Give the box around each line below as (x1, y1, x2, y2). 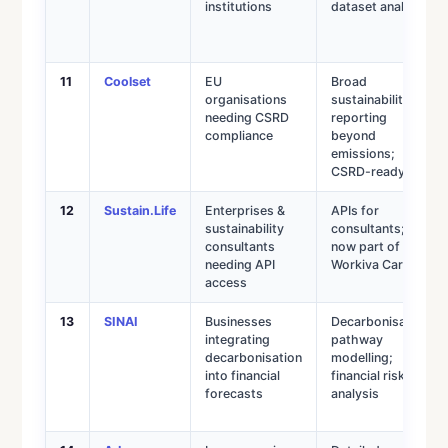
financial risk (330, 367, 405, 383)
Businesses (204, 313, 272, 329)
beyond (330, 127, 376, 143)
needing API (204, 256, 275, 272)
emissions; (330, 145, 395, 161)
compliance (204, 127, 273, 143)
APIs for (330, 202, 379, 218)
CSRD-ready (330, 163, 405, 179)
